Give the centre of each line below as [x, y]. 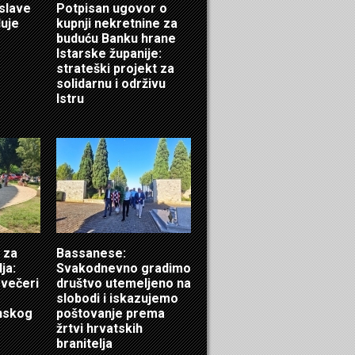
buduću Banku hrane [116, 38]
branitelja [84, 344]
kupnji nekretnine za [117, 23]
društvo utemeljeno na [124, 283]
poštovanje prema [111, 313]
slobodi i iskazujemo [117, 298]
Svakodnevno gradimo [124, 268]
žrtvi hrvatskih [99, 328]
